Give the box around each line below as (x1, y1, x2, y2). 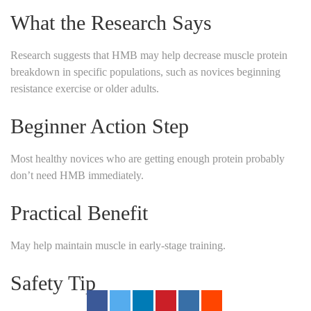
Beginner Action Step (10, 114, 189, 137)
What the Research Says (10, 10, 212, 34)
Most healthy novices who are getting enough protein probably (10, 152, 285, 165)
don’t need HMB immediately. (10, 169, 144, 181)
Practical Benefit (10, 201, 148, 224)
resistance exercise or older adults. (10, 82, 159, 94)
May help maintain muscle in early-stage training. (10, 239, 226, 251)
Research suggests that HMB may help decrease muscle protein (10, 49, 287, 61)
